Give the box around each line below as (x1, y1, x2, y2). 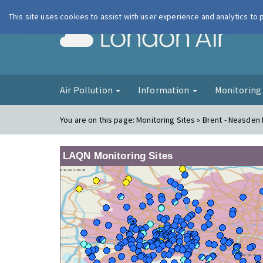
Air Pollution (60, 84, 114, 96)
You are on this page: (60, 114, 137, 125)
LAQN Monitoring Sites (63, 150, 173, 161)
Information (137, 84, 191, 96)
